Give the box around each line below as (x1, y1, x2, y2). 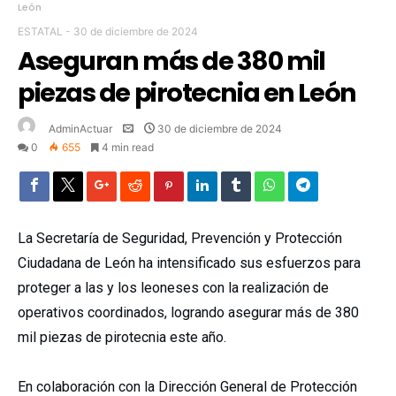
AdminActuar (49, 122, 112, 136)
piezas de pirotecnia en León (18, 75, 356, 111)
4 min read (102, 141, 154, 155)
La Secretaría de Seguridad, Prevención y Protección (18, 230, 342, 247)
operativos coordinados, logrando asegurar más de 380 (18, 304, 359, 322)
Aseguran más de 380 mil (18, 43, 325, 80)
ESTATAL (18, 25, 63, 39)
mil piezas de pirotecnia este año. (18, 329, 226, 346)
